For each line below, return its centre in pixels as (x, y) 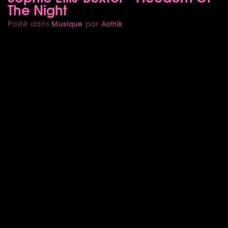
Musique (67, 23)
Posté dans (30, 23)
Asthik (112, 23)
